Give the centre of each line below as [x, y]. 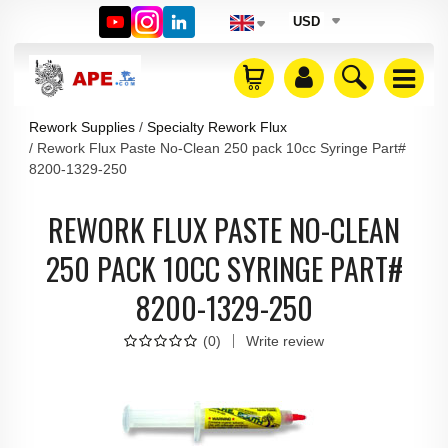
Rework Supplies [82, 127]
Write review [285, 341]
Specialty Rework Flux [217, 127]
